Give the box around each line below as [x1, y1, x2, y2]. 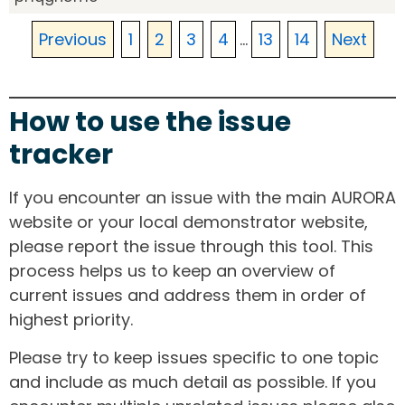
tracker [9, 136, 113, 174]
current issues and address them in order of [9, 284, 366, 307]
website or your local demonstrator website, [9, 211, 368, 234]
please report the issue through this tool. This [9, 235, 373, 259]
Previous [38, 28, 107, 52]
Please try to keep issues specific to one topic [9, 345, 379, 369]
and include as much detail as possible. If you [9, 370, 376, 393]
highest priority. [9, 308, 133, 332]
